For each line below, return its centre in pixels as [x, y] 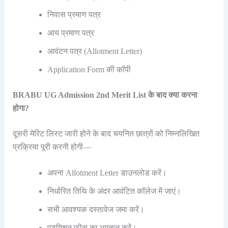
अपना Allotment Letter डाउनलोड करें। [107, 173]
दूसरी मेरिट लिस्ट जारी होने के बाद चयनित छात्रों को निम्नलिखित [106, 133]
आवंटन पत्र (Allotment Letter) [94, 51]
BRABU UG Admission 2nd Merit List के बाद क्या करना [105, 95]
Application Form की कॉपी [89, 69]
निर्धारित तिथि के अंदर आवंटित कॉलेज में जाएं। [114, 191]
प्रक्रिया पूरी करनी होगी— [52, 147]
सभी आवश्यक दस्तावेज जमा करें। [96, 210]
